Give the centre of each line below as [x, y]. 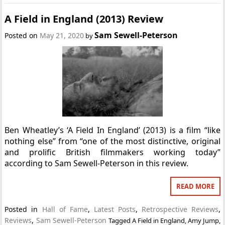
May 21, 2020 [62, 35]
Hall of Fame [65, 209]
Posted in [23, 209]
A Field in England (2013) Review [84, 19]
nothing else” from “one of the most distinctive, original [113, 141]
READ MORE [195, 186]
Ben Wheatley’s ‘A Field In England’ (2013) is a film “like [113, 130]
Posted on [22, 35]
